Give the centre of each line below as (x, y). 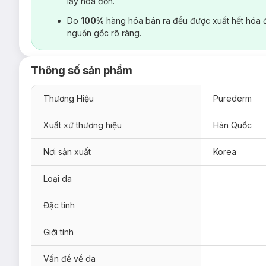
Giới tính (58, 232)
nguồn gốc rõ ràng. (104, 33)
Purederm (232, 98)
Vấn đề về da (69, 258)
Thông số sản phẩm (82, 70)
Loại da (58, 178)
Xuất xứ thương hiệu (83, 125)
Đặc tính (59, 205)
